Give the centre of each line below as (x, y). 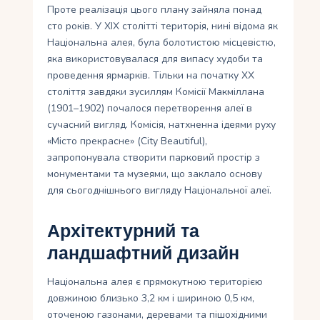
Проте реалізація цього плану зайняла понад (155, 10)
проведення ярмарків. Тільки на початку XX (151, 76)
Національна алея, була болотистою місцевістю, (162, 43)
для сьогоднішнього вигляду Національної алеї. (160, 191)
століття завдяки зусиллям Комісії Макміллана (156, 92)
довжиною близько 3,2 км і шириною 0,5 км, (151, 299)
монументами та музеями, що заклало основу (155, 174)
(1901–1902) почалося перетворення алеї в (150, 109)
